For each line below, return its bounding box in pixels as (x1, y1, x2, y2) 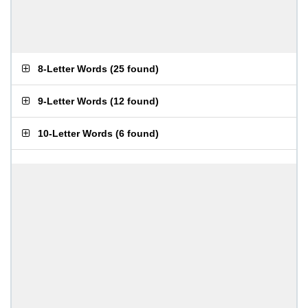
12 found (113, 96, 155, 107)
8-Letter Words (38, 63, 107, 74)
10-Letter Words (38, 128, 113, 139)
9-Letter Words (38, 96, 107, 107)
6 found (119, 128, 155, 139)
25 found (113, 63, 155, 74)
